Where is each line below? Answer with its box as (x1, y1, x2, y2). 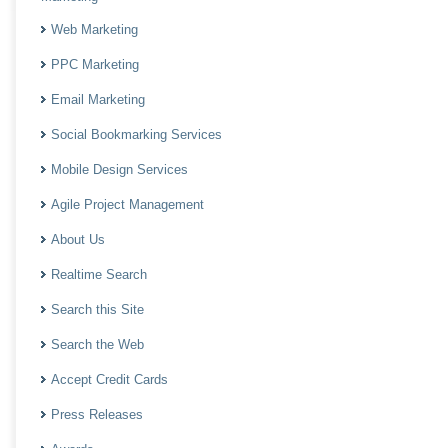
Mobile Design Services (51, 162, 188, 177)
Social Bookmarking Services (51, 127, 222, 142)
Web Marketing (51, 22, 138, 37)
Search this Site (51, 302, 144, 317)
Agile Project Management (51, 197, 204, 212)
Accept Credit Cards (51, 372, 168, 387)
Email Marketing (51, 92, 145, 107)
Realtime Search (51, 267, 147, 282)
